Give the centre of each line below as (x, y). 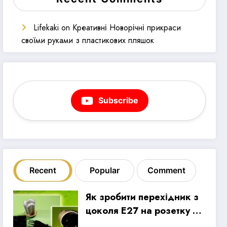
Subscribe (118, 101)
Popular (105, 171)
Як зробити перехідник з (142, 197)
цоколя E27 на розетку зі (143, 211)
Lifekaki (46, 27)
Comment (167, 171)
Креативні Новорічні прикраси (127, 27)
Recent (43, 171)
